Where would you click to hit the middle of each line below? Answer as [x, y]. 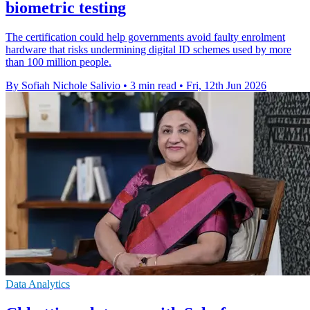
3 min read [153, 86]
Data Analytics [38, 284]
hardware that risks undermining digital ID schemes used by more [148, 50]
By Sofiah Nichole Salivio [63, 86]
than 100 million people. [58, 62]
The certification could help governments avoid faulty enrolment [145, 37]
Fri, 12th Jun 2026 [226, 86]
